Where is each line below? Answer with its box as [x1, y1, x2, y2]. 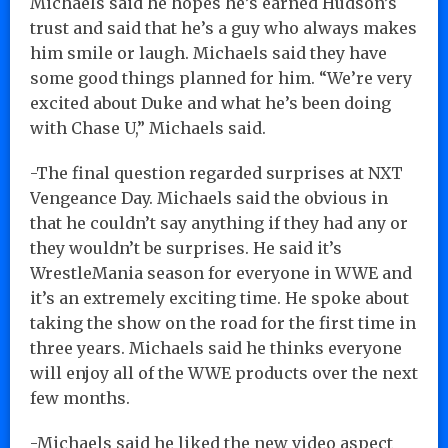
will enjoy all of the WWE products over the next [30, 362, 418, 383]
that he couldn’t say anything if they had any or [30, 212, 408, 233]
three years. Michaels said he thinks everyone [30, 337, 402, 358]
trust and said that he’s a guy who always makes [30, 17, 417, 38]
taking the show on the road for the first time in [30, 312, 416, 333]
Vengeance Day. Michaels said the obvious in [30, 187, 388, 208]
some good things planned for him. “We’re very [30, 67, 412, 88]
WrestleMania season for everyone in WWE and [30, 262, 412, 283]
